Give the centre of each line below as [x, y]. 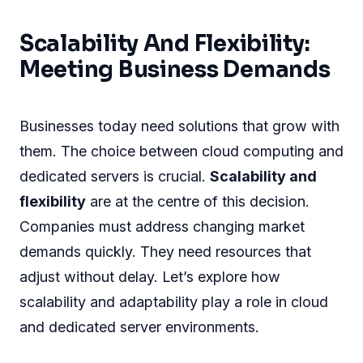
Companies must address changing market [162, 227]
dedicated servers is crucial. [115, 177]
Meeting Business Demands [175, 70]
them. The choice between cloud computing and [181, 152]
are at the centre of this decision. [198, 202]
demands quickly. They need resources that [165, 252]
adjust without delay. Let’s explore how [150, 277]
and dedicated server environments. [139, 327]
